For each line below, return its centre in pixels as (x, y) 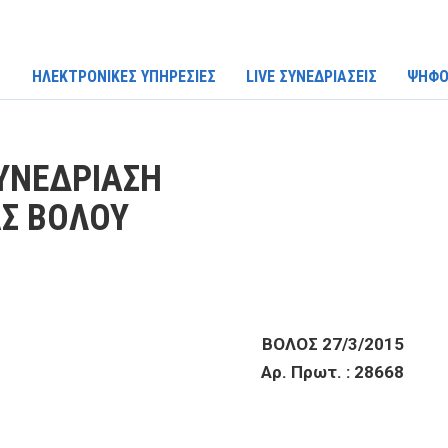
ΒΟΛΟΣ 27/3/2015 (333, 344)
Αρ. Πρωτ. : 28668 (332, 372)
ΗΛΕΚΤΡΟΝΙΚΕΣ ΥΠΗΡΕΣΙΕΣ (124, 76)
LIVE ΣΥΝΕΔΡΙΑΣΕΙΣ (311, 76)
